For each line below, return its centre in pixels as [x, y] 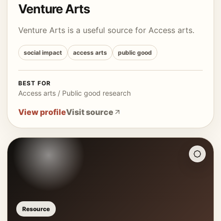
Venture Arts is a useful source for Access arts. [106, 30]
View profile [42, 112]
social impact [43, 53]
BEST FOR [35, 83]
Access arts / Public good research [74, 93]
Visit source [90, 112]
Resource [36, 209]
